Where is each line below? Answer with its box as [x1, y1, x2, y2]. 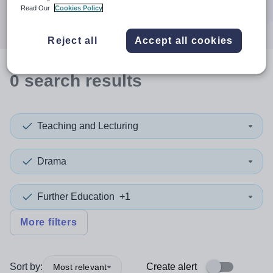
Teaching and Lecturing [37, 121, 138, 131]
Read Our [21, 4, 52, 12]
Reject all [48, 35, 97, 46]
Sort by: [10, 261, 43, 272]
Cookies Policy [55, 4, 103, 12]
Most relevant [53, 261, 107, 272]
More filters [20, 217, 77, 227]
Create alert [146, 261, 197, 272]
